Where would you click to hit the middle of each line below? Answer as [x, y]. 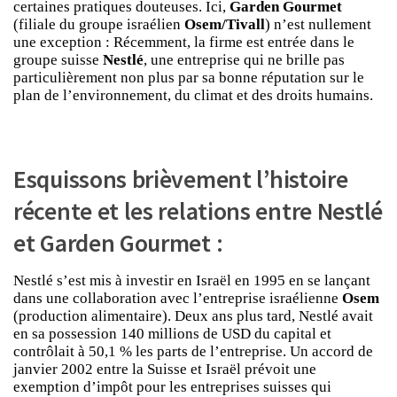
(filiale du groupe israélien [97, 25]
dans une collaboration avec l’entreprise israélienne [176, 298]
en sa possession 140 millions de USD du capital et [172, 333]
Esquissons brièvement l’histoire [181, 179]
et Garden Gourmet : [118, 243]
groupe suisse [58, 60]
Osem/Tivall [223, 25]
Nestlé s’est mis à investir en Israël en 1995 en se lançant [192, 280]
